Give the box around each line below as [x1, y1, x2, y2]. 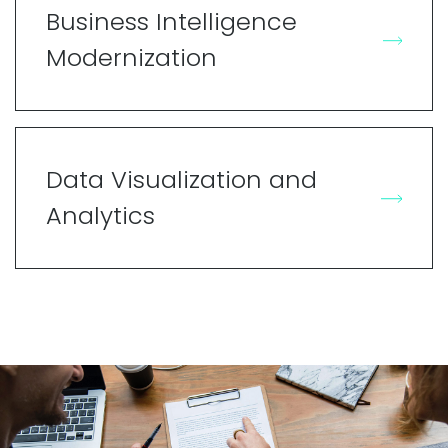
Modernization [46, 40, 217, 74]
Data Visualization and [46, 162, 317, 196]
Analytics [46, 198, 155, 232]
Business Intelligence [46, 4, 297, 38]
